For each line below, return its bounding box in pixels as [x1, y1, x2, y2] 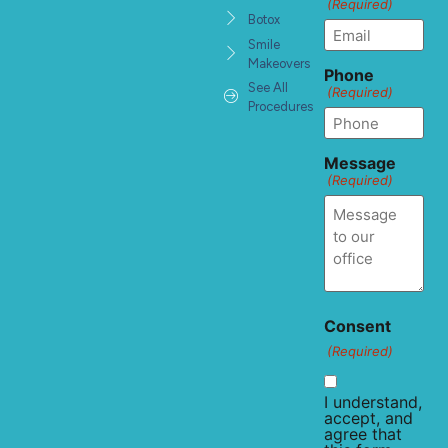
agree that [324, 424, 402, 445]
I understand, [324, 392, 422, 413]
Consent [324, 316, 391, 337]
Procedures [247, 99, 313, 115]
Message [324, 153, 396, 174]
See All [247, 80, 288, 96]
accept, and [324, 408, 413, 429]
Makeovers [247, 56, 310, 72]
